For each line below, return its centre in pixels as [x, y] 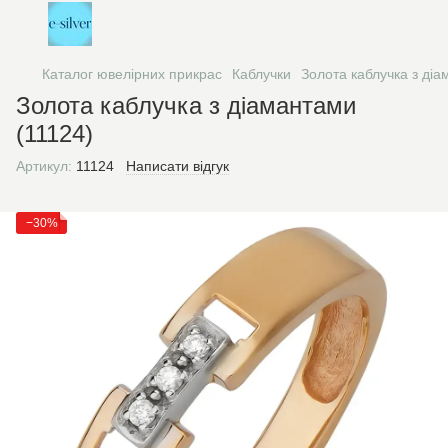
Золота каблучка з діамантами [186, 105]
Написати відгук [177, 166]
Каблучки [261, 74]
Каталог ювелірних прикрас [132, 74]
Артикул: [44, 166]
